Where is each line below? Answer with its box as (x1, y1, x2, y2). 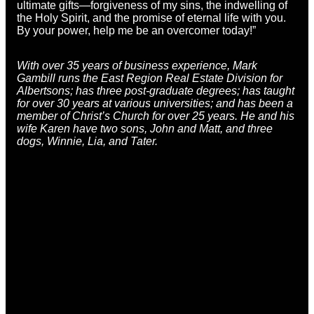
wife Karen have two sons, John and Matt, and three (17, 122, 273, 135)
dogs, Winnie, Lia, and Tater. (17, 135, 158, 147)
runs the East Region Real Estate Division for (58, 71, 282, 84)
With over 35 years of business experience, (17, 59, 233, 71)
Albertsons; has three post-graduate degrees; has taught (17, 84, 294, 97)
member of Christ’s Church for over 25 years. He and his (17, 109, 294, 122)
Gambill (17, 71, 58, 84)
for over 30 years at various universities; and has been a (17, 97, 293, 109)
